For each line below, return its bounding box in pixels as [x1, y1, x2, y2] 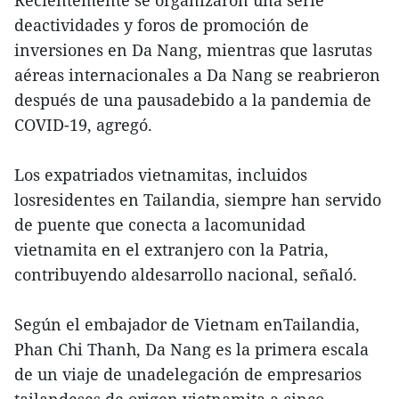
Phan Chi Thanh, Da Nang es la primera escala [14, 338, 369, 361]
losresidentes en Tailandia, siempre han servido [14, 189, 381, 211]
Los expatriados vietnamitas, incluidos [14, 164, 307, 186]
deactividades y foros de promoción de [14, 14, 309, 37]
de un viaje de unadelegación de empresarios [14, 363, 362, 386]
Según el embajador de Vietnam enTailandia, [14, 313, 360, 336]
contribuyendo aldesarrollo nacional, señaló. [14, 264, 357, 286]
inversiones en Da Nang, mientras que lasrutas [14, 39, 372, 61]
